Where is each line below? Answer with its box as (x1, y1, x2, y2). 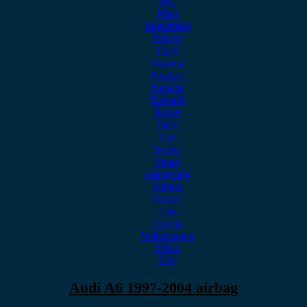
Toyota (152, 217, 182, 229)
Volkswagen (140, 230, 194, 241)
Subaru (151, 180, 183, 192)
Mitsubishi (145, 20, 190, 32)
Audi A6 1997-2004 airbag (69, 279, 238, 297)
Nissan (152, 32, 182, 44)
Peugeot (149, 69, 185, 81)
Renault (150, 94, 184, 106)
